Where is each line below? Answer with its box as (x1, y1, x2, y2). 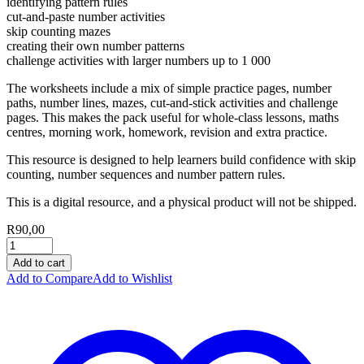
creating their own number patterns (6, 39, 184, 54)
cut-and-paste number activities (6, 10, 165, 24)
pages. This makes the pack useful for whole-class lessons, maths (6, 110, 339, 125)
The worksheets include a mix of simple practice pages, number (6, 81, 331, 96)
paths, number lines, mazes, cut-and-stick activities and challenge (6, 96, 338, 110)
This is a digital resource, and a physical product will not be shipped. (6, 195, 357, 210)
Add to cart (13, 257, 65, 270)
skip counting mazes (6, 24, 110, 39)
